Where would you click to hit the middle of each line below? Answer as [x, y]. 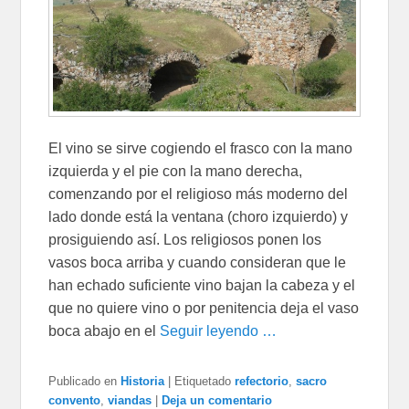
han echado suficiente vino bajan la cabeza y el [202, 286]
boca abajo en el [105, 331]
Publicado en [83, 382]
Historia [143, 382]
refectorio [262, 382]
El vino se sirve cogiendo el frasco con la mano [201, 149]
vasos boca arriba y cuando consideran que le [198, 263]
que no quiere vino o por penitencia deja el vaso [204, 309]
